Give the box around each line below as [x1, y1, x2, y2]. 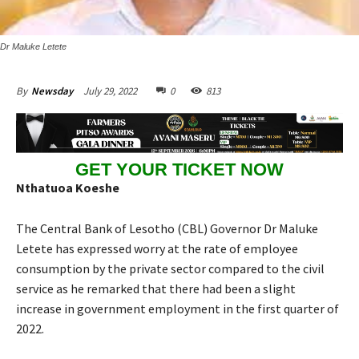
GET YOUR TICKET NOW [75, 159, 284, 180]
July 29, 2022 [83, 83, 137, 98]
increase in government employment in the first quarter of [16, 300, 339, 317]
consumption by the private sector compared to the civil [16, 260, 325, 276]
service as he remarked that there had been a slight [16, 280, 296, 296]
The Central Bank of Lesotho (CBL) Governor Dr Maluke [16, 220, 318, 236]
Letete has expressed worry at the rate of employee [16, 240, 298, 256]
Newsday [31, 83, 73, 98]
